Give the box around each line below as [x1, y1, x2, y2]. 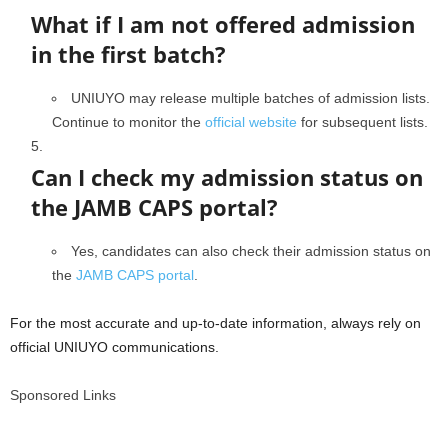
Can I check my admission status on [31, 162, 423, 192]
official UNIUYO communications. [10, 339, 219, 355]
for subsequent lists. [297, 114, 428, 130]
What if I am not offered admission [31, 9, 415, 39]
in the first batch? [31, 39, 226, 69]
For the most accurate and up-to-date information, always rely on [10, 315, 421, 331]
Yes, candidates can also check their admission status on [71, 243, 431, 259]
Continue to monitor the [52, 114, 205, 130]
